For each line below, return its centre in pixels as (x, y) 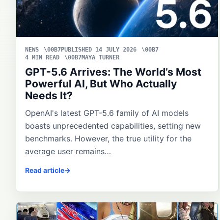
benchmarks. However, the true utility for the (108, 138)
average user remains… (68, 151)
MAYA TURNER (100, 57)
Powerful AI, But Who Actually (101, 83)
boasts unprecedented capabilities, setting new (113, 125)
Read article (45, 170)
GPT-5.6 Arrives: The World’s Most (113, 72)
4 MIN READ (42, 57)
